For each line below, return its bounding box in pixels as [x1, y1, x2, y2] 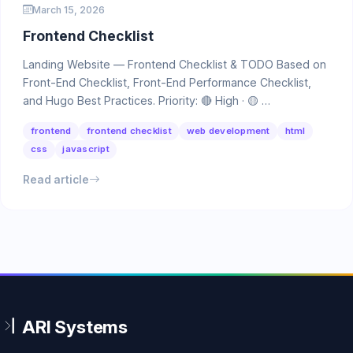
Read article [23, 173, 89, 186]
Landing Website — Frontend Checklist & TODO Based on [23, 57, 326, 71]
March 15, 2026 [32, 3, 105, 16]
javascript [62, 143, 110, 155]
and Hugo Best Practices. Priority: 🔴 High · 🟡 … [23, 93, 270, 107]
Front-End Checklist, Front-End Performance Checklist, [23, 75, 311, 89]
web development [186, 124, 270, 136]
